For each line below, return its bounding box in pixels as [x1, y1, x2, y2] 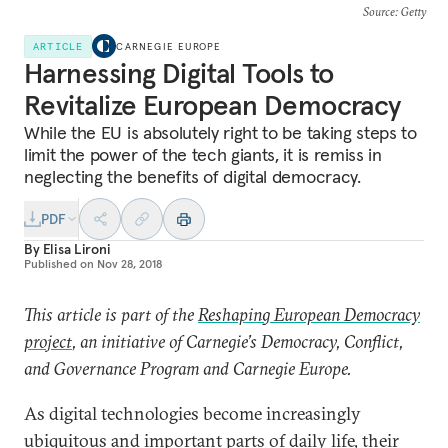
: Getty [394, 4, 426, 19]
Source [362, 4, 395, 19]
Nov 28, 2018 [97, 256, 162, 271]
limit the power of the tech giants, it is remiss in [24, 143, 382, 166]
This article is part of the [24, 303, 198, 326]
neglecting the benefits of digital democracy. [24, 165, 361, 188]
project [24, 330, 72, 353]
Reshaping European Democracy [198, 303, 420, 326]
